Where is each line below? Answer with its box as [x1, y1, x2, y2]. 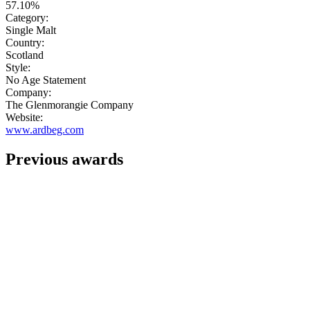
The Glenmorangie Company [6, 99, 134, 111]
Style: [6, 62, 30, 74]
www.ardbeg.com [6, 124, 84, 136]
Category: [6, 12, 48, 24]
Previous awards [6, 150, 123, 169]
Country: [6, 37, 44, 49]
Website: [6, 111, 43, 124]
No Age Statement [6, 74, 86, 86]
